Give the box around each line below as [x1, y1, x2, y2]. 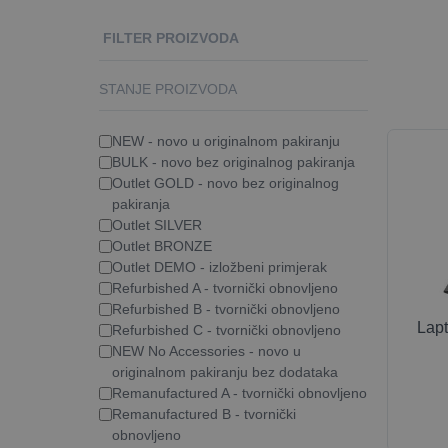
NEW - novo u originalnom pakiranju [112, 133, 340, 149]
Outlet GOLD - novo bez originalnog [112, 175, 339, 191]
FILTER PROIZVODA [103, 30, 239, 46]
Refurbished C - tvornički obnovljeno [112, 322, 341, 338]
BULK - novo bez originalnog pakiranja [112, 154, 355, 170]
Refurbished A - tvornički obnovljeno [112, 280, 338, 296]
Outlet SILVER [112, 217, 202, 233]
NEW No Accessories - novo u [112, 343, 301, 359]
